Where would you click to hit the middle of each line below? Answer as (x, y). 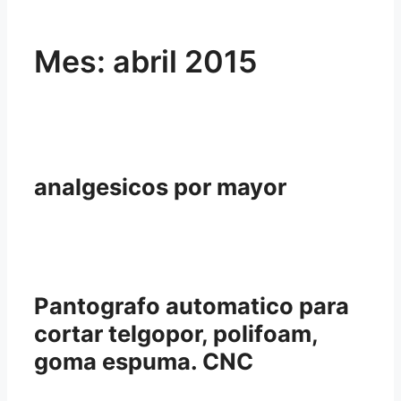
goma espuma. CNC (144, 361)
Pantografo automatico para (192, 306)
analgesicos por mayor (160, 186)
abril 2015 (185, 61)
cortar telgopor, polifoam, (176, 333)
